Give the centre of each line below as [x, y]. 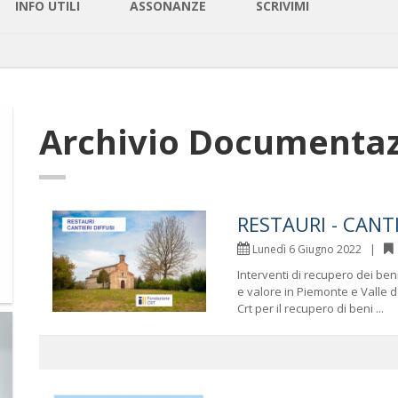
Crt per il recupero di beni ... [310, 308]
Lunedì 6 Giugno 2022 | [316, 249]
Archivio [114, 141]
